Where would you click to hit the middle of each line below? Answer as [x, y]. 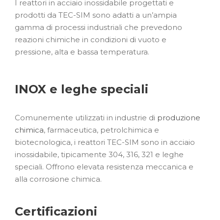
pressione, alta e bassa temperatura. [82, 52]
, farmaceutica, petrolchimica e [101, 130]
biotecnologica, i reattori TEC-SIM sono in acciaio [105, 142]
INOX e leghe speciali [82, 89]
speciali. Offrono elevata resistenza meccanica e [104, 166]
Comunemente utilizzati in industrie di [86, 117]
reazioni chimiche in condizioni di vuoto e [91, 39]
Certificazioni [56, 211]
